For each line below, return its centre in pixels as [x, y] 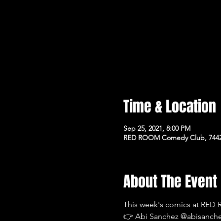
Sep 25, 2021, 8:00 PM [157, 128]
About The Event [170, 181]
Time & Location [170, 106]
